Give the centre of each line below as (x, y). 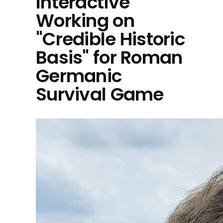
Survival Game (100, 94)
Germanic (79, 76)
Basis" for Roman (109, 57)
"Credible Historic (111, 39)
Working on (85, 20)
